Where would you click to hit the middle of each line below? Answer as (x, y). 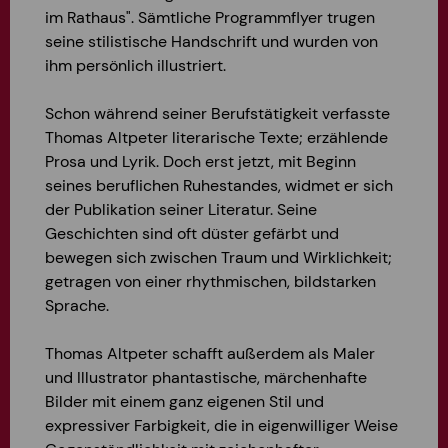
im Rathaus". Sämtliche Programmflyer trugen (210, 17)
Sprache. (77, 305)
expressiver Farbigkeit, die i (145, 425)
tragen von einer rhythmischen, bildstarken (219, 281)
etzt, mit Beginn (299, 161)
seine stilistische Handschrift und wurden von (211, 41)
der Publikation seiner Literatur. (161, 209)
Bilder (68, 401)
